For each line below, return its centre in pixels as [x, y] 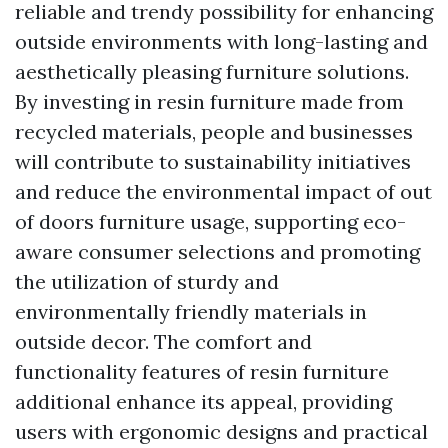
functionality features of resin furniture [202, 371]
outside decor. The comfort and [163, 341]
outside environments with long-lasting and [221, 41]
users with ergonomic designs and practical [221, 431]
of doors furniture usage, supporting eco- [210, 221]
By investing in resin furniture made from [209, 101]
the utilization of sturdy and [147, 281]
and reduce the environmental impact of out [223, 191]
